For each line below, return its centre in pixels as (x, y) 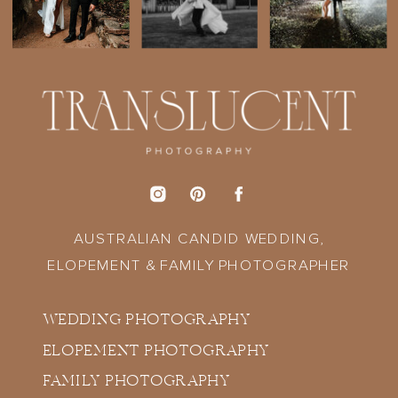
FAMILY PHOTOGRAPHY (136, 382)
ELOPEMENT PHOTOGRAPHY (156, 352)
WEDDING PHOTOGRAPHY (146, 321)
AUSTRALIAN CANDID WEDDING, (199, 240)
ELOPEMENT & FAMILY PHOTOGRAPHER (199, 266)
